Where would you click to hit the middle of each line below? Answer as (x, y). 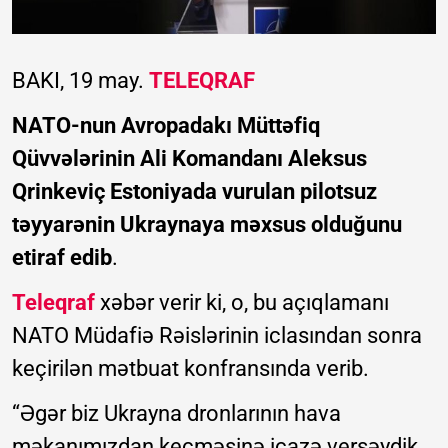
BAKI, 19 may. (80, 80)
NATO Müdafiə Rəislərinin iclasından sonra (217, 335)
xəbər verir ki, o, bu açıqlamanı (242, 302)
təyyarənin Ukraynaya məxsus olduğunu (207, 224)
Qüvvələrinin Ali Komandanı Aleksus (189, 158)
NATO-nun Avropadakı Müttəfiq (166, 125)
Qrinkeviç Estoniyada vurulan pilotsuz (194, 191)
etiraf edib (62, 257)
